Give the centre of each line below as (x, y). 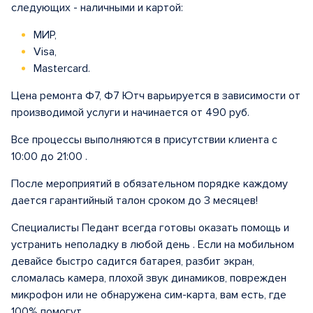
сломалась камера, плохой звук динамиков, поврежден (149, 278)
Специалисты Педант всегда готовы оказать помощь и (150, 228)
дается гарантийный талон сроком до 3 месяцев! (134, 201)
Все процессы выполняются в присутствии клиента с (144, 140)
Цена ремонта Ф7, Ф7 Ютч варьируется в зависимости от (156, 96)
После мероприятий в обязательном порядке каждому (150, 184)
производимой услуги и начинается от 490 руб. (130, 112)
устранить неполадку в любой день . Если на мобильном (153, 245)
